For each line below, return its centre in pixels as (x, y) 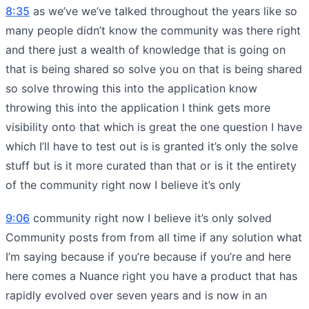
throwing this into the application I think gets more (138, 107)
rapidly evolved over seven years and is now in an (136, 295)
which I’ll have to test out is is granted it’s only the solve (152, 146)
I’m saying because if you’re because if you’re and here (148, 256)
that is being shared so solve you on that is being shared (154, 69)
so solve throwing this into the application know (131, 88)
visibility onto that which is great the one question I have (154, 127)
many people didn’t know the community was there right (153, 30)
